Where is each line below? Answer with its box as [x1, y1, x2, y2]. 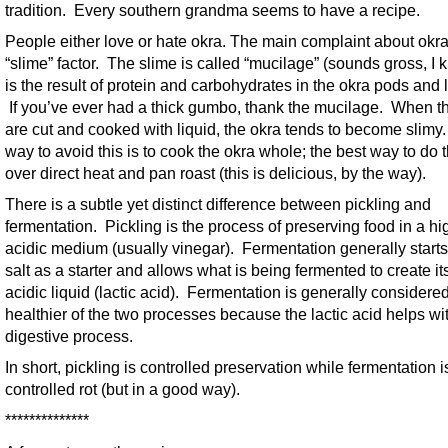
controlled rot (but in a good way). [5, 380, 240, 399]
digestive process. [5, 327, 133, 346]
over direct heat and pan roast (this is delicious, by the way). [5, 164, 426, 183]
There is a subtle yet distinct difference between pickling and [5, 195, 431, 214]
